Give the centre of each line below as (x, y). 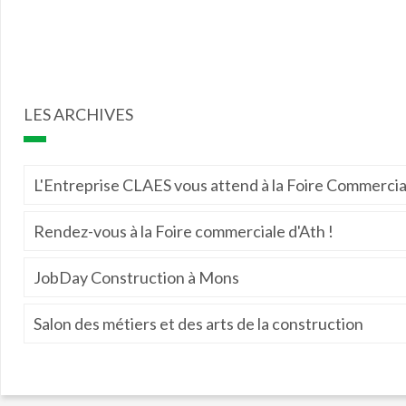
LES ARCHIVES (79, 114)
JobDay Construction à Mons (137, 277)
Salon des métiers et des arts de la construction (199, 324)
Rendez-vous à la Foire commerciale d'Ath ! (184, 231)
